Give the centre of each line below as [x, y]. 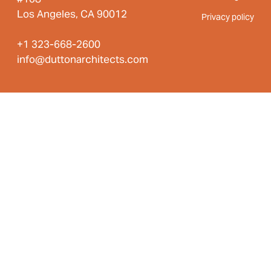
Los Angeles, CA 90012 [72, 14]
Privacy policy [228, 17]
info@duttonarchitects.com [83, 59]
